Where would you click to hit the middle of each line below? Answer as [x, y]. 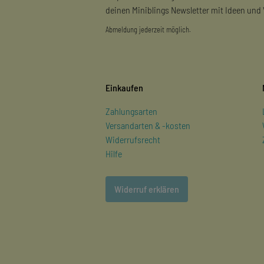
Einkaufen [124, 87]
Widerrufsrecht [133, 139]
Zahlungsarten [131, 111]
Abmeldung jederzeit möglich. [148, 29]
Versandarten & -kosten [148, 125]
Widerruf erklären [146, 189]
